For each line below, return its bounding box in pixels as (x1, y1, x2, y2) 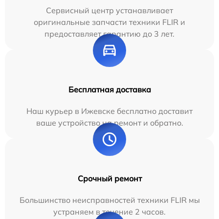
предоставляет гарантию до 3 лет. (44, 29, 175, 39)
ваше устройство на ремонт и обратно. (36, 118, 183, 128)
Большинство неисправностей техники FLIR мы (19, 195, 200, 205)
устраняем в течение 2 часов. (53, 207, 166, 217)
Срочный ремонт (77, 174, 142, 184)
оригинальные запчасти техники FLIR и (34, 17, 185, 27)
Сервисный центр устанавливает (46, 5, 173, 16)
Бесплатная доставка (68, 85, 151, 95)
